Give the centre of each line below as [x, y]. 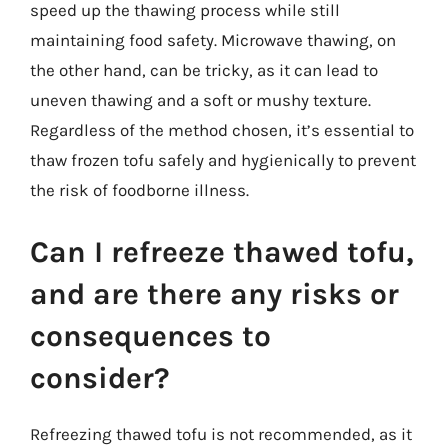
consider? [100, 377]
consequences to [150, 335]
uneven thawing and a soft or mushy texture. [200, 100]
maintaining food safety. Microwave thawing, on [213, 40]
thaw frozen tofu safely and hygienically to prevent [223, 160]
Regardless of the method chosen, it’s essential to [222, 130]
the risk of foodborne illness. [139, 190]
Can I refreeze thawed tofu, [222, 251]
